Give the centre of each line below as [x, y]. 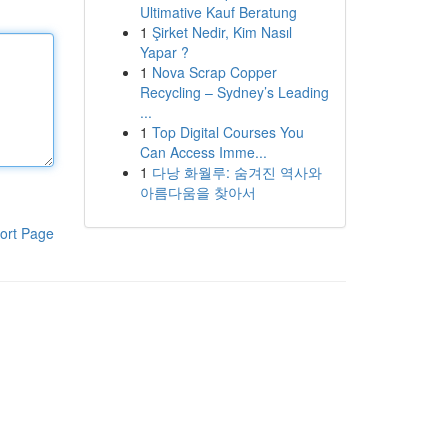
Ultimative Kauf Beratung [218, 12]
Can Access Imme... [203, 152]
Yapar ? [164, 52]
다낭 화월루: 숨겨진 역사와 [236, 172]
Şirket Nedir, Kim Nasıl [221, 32]
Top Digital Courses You [227, 132]
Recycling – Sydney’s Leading [234, 92]
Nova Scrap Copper [214, 72]
